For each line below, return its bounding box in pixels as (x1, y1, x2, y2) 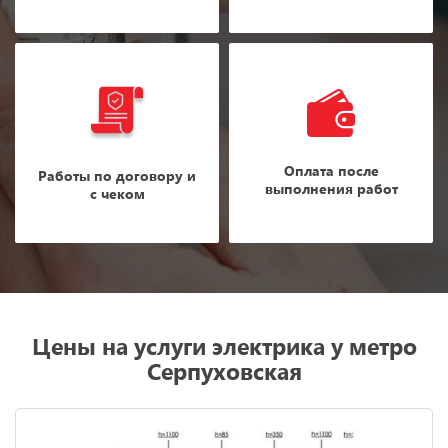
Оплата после (283, 160, 379, 180)
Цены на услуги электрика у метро (31, 330, 417, 361)
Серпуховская (146, 355, 302, 386)
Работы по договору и (38, 165, 196, 185)
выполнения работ (264, 178, 398, 198)
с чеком (89, 183, 145, 203)
